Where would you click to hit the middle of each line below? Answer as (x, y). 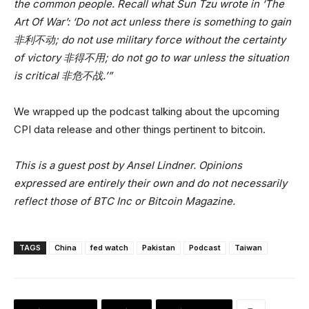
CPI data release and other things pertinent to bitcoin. (140, 129)
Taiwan (248, 247)
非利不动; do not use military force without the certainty (150, 39)
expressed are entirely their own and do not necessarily (150, 183)
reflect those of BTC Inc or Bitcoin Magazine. (124, 201)
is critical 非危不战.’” (63, 75)
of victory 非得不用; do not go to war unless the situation (151, 57)
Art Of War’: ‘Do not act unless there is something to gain (152, 21)
